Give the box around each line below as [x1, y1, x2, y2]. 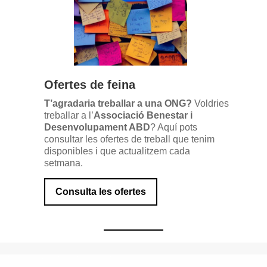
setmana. [44, 158, 83, 168]
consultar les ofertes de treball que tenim [44, 134, 215, 144]
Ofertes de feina [44, 78, 135, 91]
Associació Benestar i [94, 110, 193, 120]
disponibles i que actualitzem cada [44, 146, 190, 156]
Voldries [192, 98, 229, 108]
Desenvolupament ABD [44, 122, 150, 132]
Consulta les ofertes [55, 187, 146, 197]
